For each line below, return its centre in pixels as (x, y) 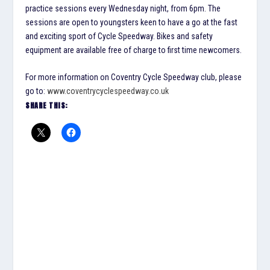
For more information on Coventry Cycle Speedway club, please (134, 77)
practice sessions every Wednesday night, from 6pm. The (123, 8)
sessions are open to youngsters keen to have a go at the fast (132, 22)
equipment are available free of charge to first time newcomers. (134, 50)
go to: (36, 91)
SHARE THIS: (47, 105)
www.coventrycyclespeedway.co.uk (108, 91)
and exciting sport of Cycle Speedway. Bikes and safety (119, 36)
